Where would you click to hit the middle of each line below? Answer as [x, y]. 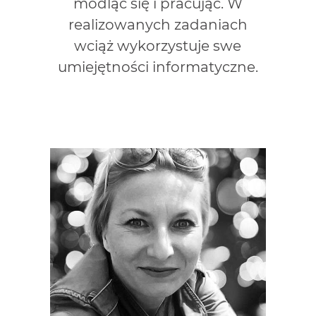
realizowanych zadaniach [158, 24]
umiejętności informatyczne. [158, 67]
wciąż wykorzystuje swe [158, 45]
